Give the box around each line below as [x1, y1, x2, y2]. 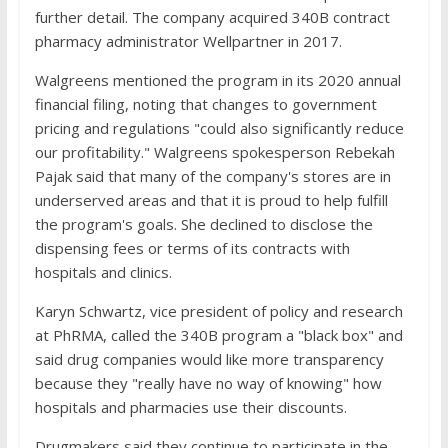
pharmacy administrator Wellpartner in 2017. [34, 31, 342, 51]
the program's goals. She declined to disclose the [34, 214, 373, 234]
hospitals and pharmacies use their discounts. [34, 397, 347, 417]
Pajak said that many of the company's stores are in [34, 166, 391, 186]
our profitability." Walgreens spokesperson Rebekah [34, 142, 395, 162]
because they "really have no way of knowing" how [34, 373, 382, 393]
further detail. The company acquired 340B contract [34, 7, 390, 27]
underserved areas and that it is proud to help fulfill [34, 190, 388, 210]
